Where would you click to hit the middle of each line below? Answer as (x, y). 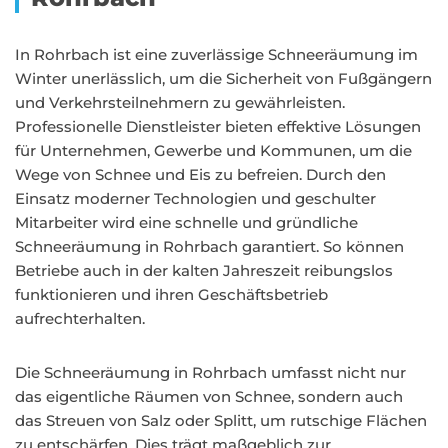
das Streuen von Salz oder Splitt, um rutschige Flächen (221, 420)
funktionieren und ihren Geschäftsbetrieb (171, 294)
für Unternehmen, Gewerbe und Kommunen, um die (213, 150)
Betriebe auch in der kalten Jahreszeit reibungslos (204, 270)
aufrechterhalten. (80, 318)
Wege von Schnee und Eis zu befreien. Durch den (200, 174)
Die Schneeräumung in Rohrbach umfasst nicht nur (210, 372)
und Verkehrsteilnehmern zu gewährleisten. (180, 102)
